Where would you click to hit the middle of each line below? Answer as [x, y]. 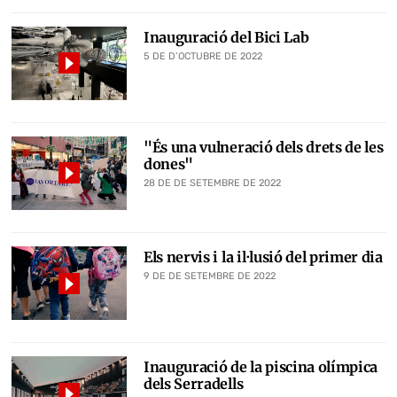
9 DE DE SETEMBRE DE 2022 [210, 276]
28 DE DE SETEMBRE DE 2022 [212, 183]
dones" [169, 163]
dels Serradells [194, 384]
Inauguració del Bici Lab [226, 37]
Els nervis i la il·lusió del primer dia [263, 257]
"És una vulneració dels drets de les [264, 147]
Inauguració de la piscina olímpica [261, 367]
